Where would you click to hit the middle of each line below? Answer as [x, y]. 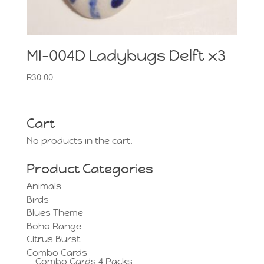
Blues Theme [55, 213]
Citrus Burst [53, 239]
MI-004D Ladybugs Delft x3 [126, 56]
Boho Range [54, 226]
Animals [44, 186]
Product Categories [90, 169]
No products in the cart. [79, 141]
